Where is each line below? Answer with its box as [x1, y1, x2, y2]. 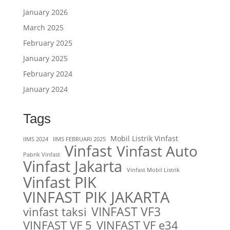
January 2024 [23, 84, 68, 94]
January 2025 [23, 53, 68, 63]
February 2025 [23, 37, 72, 48]
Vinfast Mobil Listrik [126, 166, 180, 174]
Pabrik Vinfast [23, 150, 60, 158]
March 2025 [23, 22, 64, 32]
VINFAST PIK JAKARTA [23, 186, 169, 207]
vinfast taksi [23, 203, 87, 220]
